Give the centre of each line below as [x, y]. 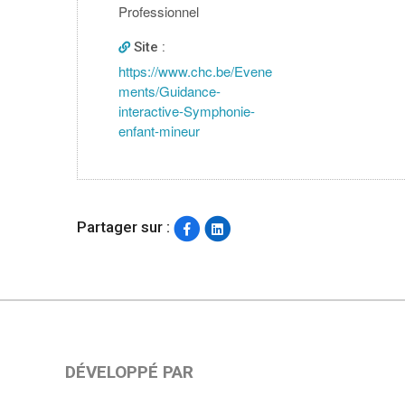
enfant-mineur [160, 131]
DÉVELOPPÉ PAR [129, 372]
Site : [148, 47]
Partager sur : [124, 226]
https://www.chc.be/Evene [196, 71]
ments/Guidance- [170, 91]
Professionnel [159, 12]
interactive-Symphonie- [187, 111]
